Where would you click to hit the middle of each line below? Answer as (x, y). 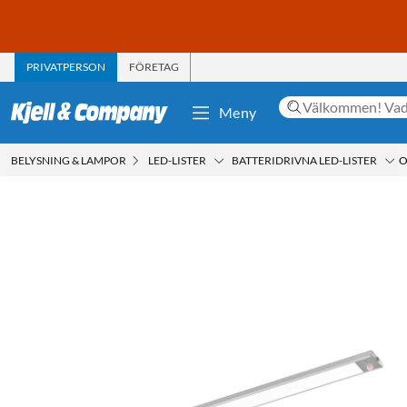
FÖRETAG (154, 66)
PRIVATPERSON (66, 66)
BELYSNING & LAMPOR (69, 160)
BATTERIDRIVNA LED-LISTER (304, 160)
